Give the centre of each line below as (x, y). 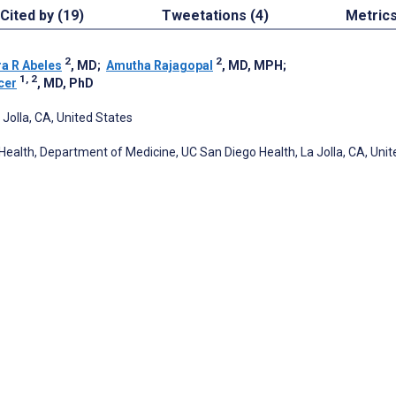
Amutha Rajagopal (160, 65)
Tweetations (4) (215, 15)
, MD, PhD (65, 83)
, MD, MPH (252, 65)
